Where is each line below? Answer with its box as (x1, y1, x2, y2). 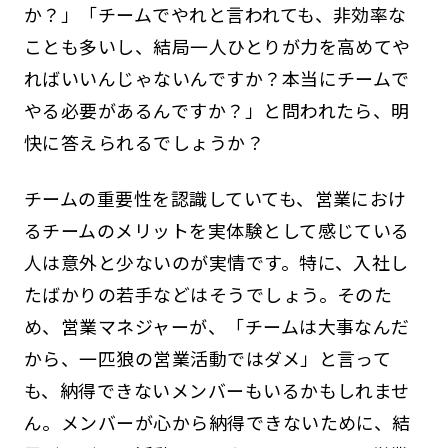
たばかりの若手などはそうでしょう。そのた (23, 280, 393, 307)
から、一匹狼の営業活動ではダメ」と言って (23, 344, 392, 371)
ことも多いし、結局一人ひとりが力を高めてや (23, 32, 411, 59)
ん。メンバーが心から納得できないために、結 (23, 408, 411, 435)
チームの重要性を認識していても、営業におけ (23, 184, 407, 211)
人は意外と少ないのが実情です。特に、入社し (23, 248, 409, 275)
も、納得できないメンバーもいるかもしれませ (23, 376, 410, 403)
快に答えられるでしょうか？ (23, 128, 265, 155)
